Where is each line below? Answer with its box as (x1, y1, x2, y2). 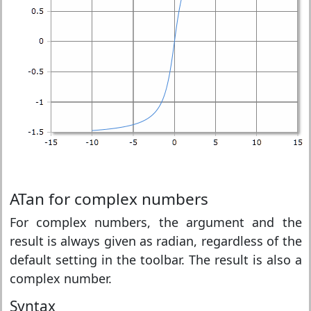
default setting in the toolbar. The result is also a (9, 251, 302, 268)
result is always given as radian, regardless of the (9, 233, 302, 249)
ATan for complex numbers (9, 188, 208, 210)
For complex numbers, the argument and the (9, 214, 302, 230)
